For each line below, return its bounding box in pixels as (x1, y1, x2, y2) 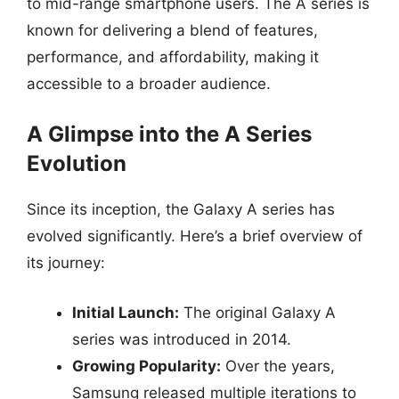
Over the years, (221, 356, 335, 375)
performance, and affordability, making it (27, 47, 319, 66)
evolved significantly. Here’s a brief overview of (27, 227, 362, 245)
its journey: (27, 254, 105, 272)
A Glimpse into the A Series (27, 121, 312, 147)
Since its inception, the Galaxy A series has (27, 200, 335, 218)
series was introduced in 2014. (72, 330, 291, 348)
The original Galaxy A (179, 303, 336, 322)
